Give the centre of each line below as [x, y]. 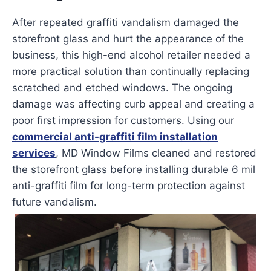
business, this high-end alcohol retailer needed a [131, 55]
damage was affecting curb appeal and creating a [133, 104]
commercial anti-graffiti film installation [115, 137]
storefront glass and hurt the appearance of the [128, 39]
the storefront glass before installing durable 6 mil [134, 170]
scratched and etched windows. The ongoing [122, 88]
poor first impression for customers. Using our [123, 121]
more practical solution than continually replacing [131, 72]
